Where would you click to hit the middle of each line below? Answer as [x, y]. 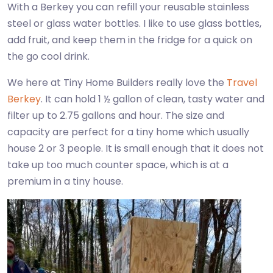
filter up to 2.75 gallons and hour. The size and [116, 116]
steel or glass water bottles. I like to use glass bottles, [134, 24]
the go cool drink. [48, 57]
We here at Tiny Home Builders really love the [117, 83]
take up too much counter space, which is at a [118, 165]
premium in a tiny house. [65, 182]
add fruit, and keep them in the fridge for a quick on [130, 40]
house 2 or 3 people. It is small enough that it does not [136, 149]
